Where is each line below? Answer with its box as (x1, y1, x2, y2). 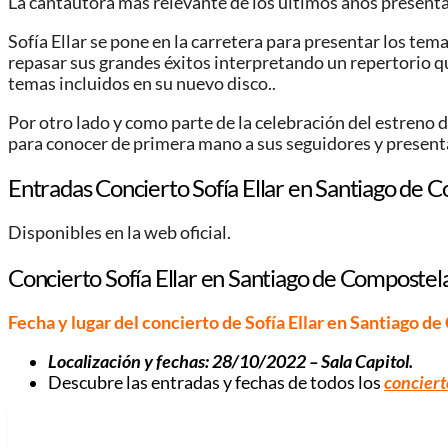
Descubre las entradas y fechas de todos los (48, 371, 384, 393)
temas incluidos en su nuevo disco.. (8, 72, 276, 94)
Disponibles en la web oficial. (8, 222, 231, 244)
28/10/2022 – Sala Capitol (212, 350, 409, 372)
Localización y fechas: (48, 350, 212, 372)
